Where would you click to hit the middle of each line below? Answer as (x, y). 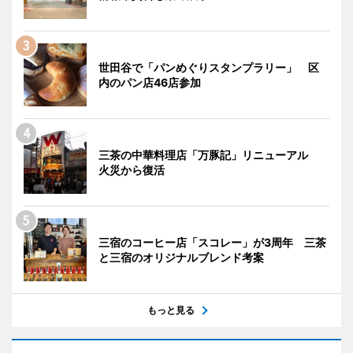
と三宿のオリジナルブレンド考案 (181, 257)
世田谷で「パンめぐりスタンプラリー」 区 (209, 67)
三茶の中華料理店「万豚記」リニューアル (209, 154)
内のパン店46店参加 (150, 82)
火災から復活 (132, 169)
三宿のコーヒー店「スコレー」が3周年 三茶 (212, 242)
